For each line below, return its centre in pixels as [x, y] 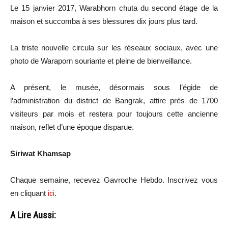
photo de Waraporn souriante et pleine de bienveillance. [101, 61]
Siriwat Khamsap [40, 153]
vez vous [202, 180]
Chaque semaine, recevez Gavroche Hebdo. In [92, 180]
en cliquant [29, 193]
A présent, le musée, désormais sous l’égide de [114, 87]
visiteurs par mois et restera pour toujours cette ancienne [114, 113]
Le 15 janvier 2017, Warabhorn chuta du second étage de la [114, 8]
